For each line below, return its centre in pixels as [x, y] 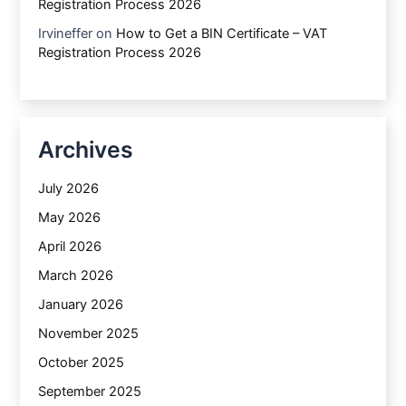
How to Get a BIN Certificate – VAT [222, 33]
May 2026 [70, 218]
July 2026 [69, 189]
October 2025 [82, 362]
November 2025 [89, 333]
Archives [86, 149]
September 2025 [90, 391]
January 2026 [81, 304]
